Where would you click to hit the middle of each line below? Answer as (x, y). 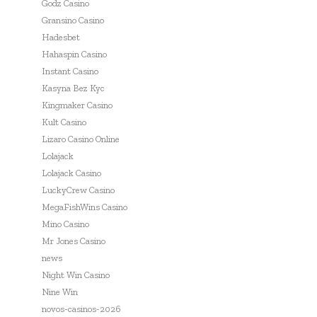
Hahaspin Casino (74, 54)
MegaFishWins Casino (85, 207)
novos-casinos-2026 (81, 309)
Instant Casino (70, 71)
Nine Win (60, 292)
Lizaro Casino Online (81, 139)
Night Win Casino (76, 275)
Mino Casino (65, 224)
